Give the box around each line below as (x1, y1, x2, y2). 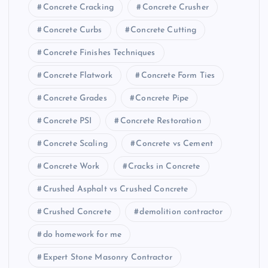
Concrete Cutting (130, 25, 197, 35)
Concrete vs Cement (136, 139, 213, 148)
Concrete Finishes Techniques (42, 48, 156, 57)
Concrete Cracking (42, 2, 114, 12)
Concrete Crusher (142, 2, 209, 12)
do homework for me (42, 230, 122, 239)
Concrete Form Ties (141, 71, 215, 80)
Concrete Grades (42, 93, 107, 103)
